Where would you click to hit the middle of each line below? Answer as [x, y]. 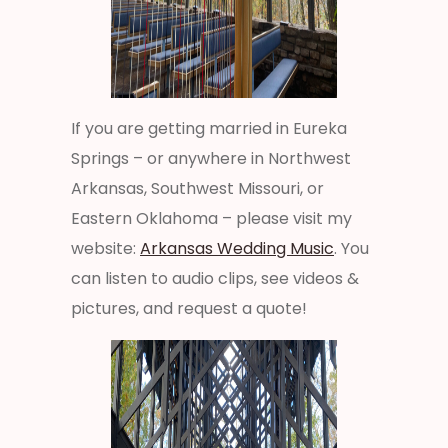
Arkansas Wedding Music [237, 248]
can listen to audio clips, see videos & [215, 278]
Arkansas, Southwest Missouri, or [197, 188]
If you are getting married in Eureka [209, 128]
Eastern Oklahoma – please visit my [211, 218]
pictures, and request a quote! [189, 308]
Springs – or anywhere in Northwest [211, 158]
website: [105, 248]
